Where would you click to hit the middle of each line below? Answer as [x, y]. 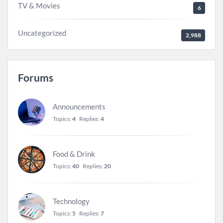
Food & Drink [74, 154]
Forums [36, 77]
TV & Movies [39, 5]
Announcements [79, 106]
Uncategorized [42, 33]
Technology [71, 201]
